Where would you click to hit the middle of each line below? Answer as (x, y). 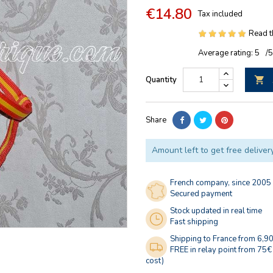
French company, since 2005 (221, 183)
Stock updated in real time (216, 211)
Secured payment (201, 194)
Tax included (220, 14)
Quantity (161, 80)
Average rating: (226, 53)
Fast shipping (194, 222)
